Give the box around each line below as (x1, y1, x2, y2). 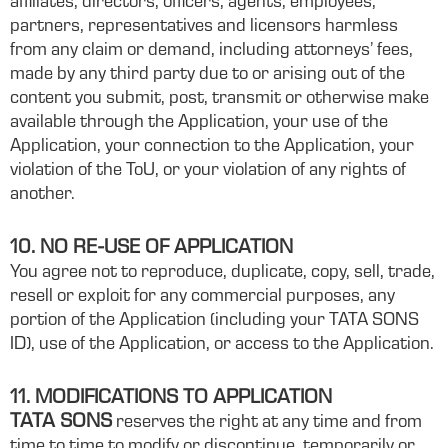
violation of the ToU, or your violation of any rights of (10, 162, 406, 180)
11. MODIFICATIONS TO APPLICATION (10, 389, 332, 409)
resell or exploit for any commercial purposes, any (10, 288, 395, 306)
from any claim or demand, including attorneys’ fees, (10, 42, 413, 60)
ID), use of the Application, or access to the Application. (10, 336, 434, 354)
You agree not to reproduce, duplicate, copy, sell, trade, (10, 264, 435, 282)
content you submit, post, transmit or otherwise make (10, 90, 429, 108)
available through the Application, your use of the (10, 114, 388, 132)
